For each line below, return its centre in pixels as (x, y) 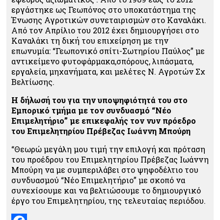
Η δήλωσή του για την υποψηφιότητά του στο (99, 100)
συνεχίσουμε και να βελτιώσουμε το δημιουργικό (106, 190)
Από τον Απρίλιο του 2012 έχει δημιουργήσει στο (105, 30)
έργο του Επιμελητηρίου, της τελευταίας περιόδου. (109, 201)
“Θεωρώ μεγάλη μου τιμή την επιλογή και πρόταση (108, 149)
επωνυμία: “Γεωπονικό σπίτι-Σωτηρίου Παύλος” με (108, 51)
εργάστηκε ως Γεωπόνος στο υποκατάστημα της (104, 10)
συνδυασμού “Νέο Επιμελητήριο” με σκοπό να (98, 180)
